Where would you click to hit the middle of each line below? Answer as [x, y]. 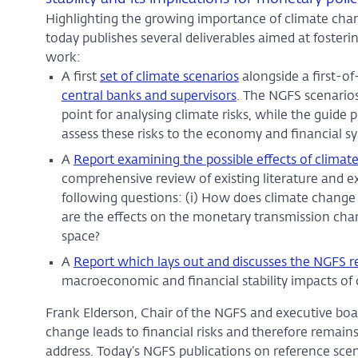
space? [80, 237]
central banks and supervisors [149, 96]
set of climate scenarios [169, 77]
